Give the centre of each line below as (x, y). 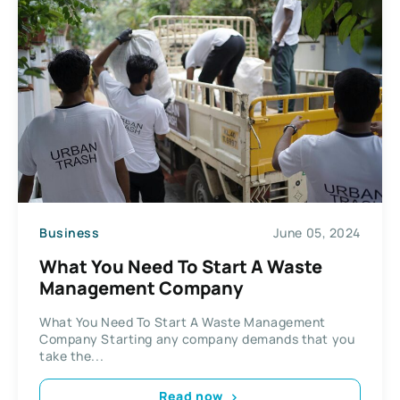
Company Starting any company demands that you (197, 338)
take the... (72, 355)
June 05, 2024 (317, 233)
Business (70, 233)
